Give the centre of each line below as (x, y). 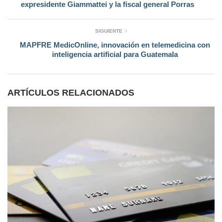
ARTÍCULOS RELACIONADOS (71, 92)
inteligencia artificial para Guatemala (115, 54)
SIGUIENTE (109, 31)
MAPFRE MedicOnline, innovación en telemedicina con (115, 45)
